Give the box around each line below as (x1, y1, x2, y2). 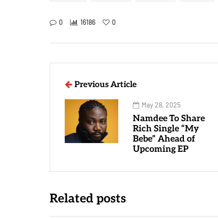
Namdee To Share (133, 113, 205, 124)
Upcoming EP (133, 144, 189, 154)
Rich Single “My (133, 124, 199, 134)
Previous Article (74, 80, 137, 90)
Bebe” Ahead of (133, 134, 195, 144)
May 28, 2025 (142, 101, 181, 109)
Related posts (50, 191, 126, 206)
